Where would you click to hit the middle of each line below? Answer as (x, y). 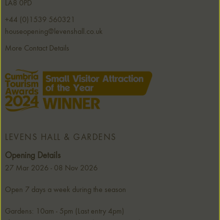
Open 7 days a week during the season (66, 190)
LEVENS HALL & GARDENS (61, 137)
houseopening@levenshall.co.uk (54, 32)
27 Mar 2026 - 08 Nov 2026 (51, 168)
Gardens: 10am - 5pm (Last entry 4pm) (65, 211)
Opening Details (33, 155)
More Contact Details (37, 49)
